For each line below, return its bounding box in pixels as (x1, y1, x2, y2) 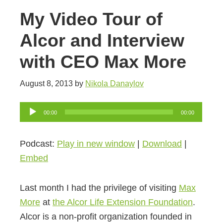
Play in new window (57, 139, 135, 149)
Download (142, 139, 182, 149)
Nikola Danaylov (85, 79, 144, 88)
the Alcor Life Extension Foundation (53, 197, 193, 208)
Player (19, 118, 45, 128)
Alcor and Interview (20, 30, 184, 51)
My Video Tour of (20, 9, 163, 30)
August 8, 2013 (20, 79, 73, 88)
